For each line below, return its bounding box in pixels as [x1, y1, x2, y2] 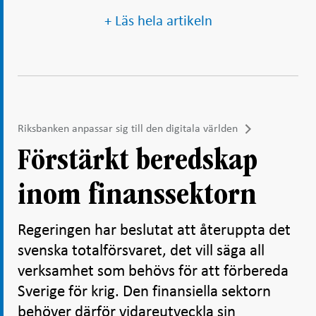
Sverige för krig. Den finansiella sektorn [18, 284, 271, 300]
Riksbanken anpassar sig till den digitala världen [18, 123, 238, 134]
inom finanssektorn [18, 180, 257, 212]
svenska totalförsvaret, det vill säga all [18, 243, 265, 259]
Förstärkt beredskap [18, 145, 257, 177]
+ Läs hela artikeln [104, 13, 212, 28]
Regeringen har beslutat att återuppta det [18, 222, 291, 238]
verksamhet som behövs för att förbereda [18, 263, 288, 279]
